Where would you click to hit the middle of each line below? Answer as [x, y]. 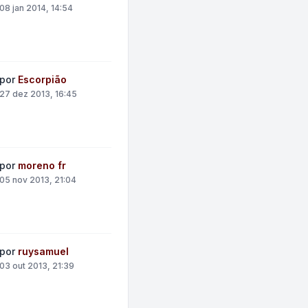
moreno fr [42, 165]
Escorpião [43, 79]
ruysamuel [44, 251]
